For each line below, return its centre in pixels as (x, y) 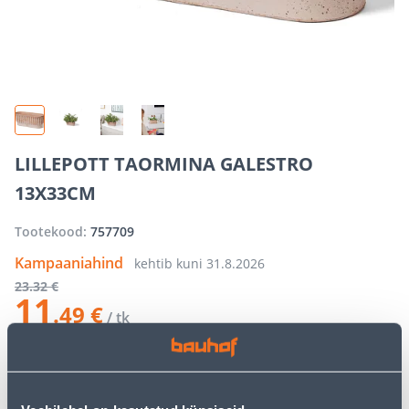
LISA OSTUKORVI (267, 374)
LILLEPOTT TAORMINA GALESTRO (164, 163)
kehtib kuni (170, 263)
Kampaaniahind (71, 262)
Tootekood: (52, 231)
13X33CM (55, 193)
